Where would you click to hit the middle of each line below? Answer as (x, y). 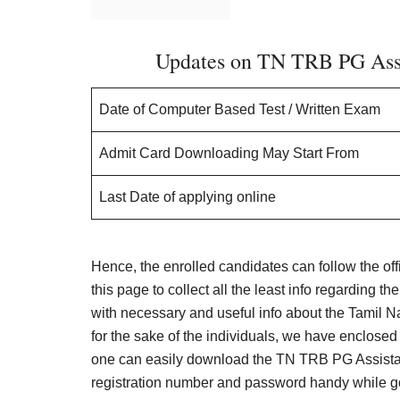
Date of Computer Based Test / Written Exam (240, 109)
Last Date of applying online (187, 197)
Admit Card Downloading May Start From (229, 153)
